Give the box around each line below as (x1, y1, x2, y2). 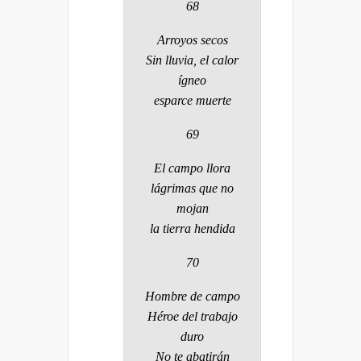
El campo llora (154, 160, 230, 175)
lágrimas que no (151, 180, 234, 195)
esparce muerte (153, 93, 231, 107)
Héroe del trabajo (147, 309, 238, 323)
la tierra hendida (149, 221, 235, 235)
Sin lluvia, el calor (146, 52, 239, 67)
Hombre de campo (144, 288, 240, 303)
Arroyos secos (156, 32, 228, 47)
